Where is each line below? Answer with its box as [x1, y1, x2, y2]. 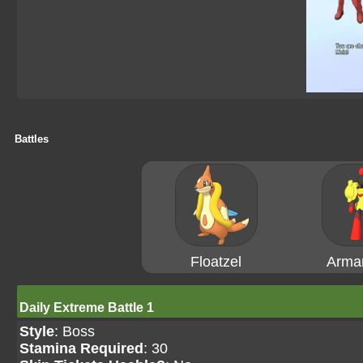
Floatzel [190, 254, 241, 270]
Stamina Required [19, 340, 143, 357]
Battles [15, 133, 49, 145]
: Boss [54, 323, 95, 340]
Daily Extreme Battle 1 [19, 301, 154, 314]
